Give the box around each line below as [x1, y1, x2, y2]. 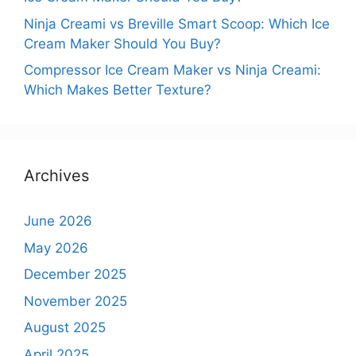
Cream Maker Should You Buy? [24, 35, 221, 52]
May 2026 [24, 239, 88, 256]
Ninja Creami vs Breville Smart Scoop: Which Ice [24, 15, 330, 32]
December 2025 [24, 266, 126, 283]
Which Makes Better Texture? [24, 82, 211, 99]
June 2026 [24, 213, 92, 230]
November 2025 [24, 292, 127, 309]
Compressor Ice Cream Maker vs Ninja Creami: [24, 62, 321, 79]
